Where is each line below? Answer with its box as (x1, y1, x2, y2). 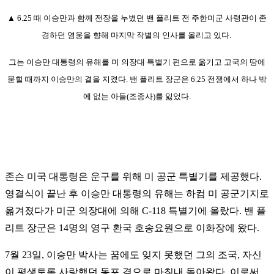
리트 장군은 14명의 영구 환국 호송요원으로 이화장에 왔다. (5, 223, 259, 234)
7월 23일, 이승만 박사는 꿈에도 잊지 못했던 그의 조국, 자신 (5, 250, 262, 261)
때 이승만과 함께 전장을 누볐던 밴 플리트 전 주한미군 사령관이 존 (34, 13, 267, 23)
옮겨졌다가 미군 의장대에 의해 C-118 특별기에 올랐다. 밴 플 (5, 206, 266, 217)
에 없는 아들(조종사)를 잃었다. (83, 92, 191, 102)
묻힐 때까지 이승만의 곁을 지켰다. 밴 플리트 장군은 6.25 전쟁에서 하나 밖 (7, 75, 267, 84)
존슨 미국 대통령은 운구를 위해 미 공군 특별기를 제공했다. (5, 171, 262, 182)
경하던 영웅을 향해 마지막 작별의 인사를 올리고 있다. (41, 31, 233, 40)
